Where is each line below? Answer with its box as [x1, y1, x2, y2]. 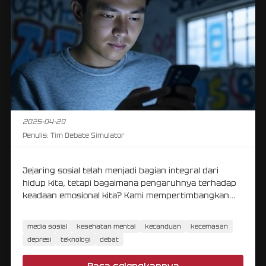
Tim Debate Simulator [49, 130, 125, 140]
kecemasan [191, 221, 228, 230]
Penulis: [23, 130, 49, 140]
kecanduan [145, 221, 181, 230]
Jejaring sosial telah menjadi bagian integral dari [23, 164, 218, 176]
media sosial [27, 221, 67, 230]
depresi [27, 235, 51, 243]
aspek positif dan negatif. [23, 202, 126, 213]
